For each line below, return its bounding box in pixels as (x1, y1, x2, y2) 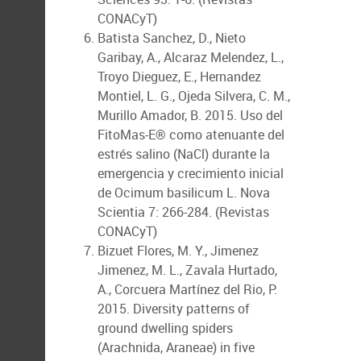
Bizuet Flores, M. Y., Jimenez (98, 242, 259, 259)
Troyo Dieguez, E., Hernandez (98, 68, 261, 85)
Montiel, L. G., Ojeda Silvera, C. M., (98, 87, 290, 105)
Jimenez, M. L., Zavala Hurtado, (98, 261, 277, 279)
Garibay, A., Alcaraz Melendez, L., (98, 48, 284, 66)
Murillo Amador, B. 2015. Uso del (98, 106, 283, 124)
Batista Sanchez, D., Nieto (98, 29, 246, 47)
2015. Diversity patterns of (98, 300, 250, 317)
